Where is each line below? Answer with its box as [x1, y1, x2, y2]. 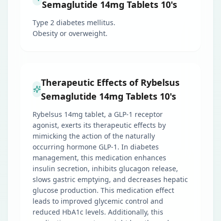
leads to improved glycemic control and [33, 196, 163, 206]
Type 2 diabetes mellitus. [33, 18, 115, 27]
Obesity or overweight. [33, 29, 108, 38]
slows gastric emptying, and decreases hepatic [33, 175, 188, 184]
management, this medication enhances [33, 153, 166, 162]
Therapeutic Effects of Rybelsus [41, 76, 180, 88]
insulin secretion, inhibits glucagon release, [33, 164, 178, 173]
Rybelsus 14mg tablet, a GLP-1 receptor [33, 110, 163, 119]
